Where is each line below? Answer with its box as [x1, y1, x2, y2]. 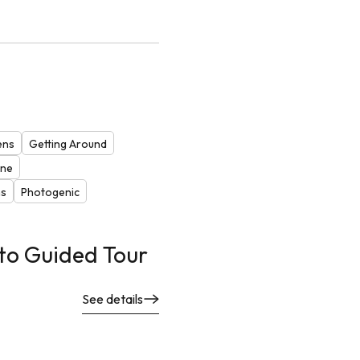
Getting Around [28, 137, 107, 152]
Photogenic [20, 185, 80, 200]
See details [82, 291, 143, 308]
